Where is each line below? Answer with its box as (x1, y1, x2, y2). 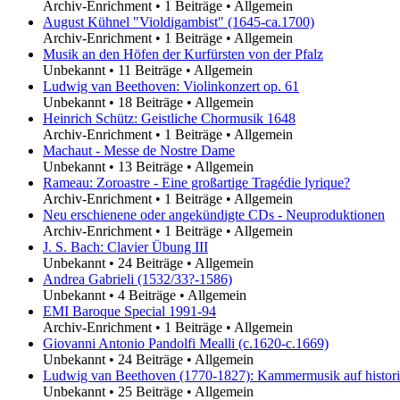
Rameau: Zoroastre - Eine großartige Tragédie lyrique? (43, 174, 350, 190)
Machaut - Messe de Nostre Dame (43, 142, 235, 158)
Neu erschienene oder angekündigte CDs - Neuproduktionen (43, 206, 385, 222)
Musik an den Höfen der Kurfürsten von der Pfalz (43, 46, 323, 62)
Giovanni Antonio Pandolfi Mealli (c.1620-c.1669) (43, 335, 329, 351)
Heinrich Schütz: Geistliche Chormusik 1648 (43, 110, 296, 126)
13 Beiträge (118, 158, 183, 174)
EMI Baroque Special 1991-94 (43, 303, 216, 319)
